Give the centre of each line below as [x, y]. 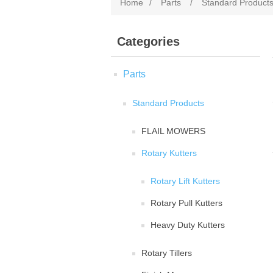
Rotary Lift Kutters [185, 181]
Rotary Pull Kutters [186, 203]
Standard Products [168, 103]
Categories [148, 41]
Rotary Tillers [167, 253]
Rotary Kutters [169, 153]
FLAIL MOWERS [173, 131]
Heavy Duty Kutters [188, 225]
